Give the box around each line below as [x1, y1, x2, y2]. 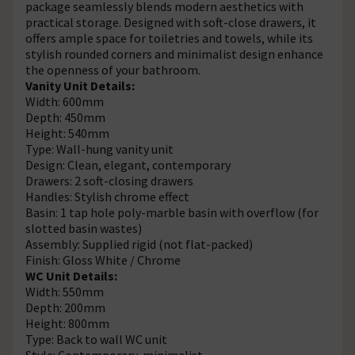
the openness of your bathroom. [25, 61, 200, 78]
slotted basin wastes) [25, 219, 142, 236]
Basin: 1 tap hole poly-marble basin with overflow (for [25, 204, 319, 220]
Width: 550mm [25, 283, 104, 300]
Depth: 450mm [25, 109, 105, 125]
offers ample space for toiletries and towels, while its [25, 29, 313, 46]
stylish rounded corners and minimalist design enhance [25, 45, 323, 62]
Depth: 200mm [25, 299, 105, 315]
